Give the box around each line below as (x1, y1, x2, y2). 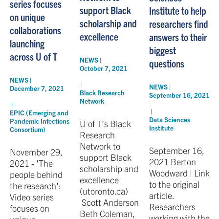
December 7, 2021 (10, 84, 64, 92)
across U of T (10, 49, 57, 63)
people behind (10, 168, 63, 180)
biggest (149, 44, 176, 57)
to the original (149, 178, 200, 190)
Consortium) (10, 125, 45, 133)
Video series (10, 191, 54, 202)
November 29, (10, 146, 62, 157)
